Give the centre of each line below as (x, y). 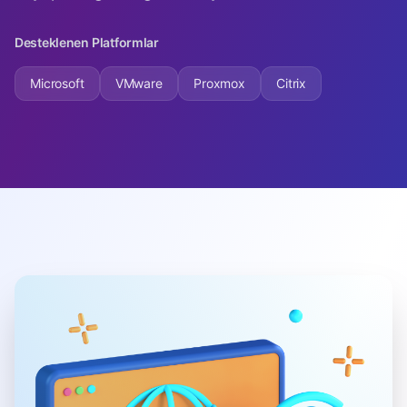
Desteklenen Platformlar (87, 42)
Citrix (291, 83)
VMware (139, 83)
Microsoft (57, 83)
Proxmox (219, 83)
